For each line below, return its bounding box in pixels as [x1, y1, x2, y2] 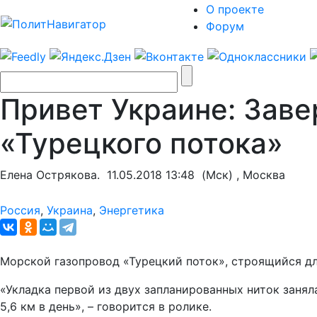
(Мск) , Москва [195, 167, 285, 182]
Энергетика [99, 202, 164, 217]
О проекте [206, 2, 264, 16]
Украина [47, 202, 93, 217]
